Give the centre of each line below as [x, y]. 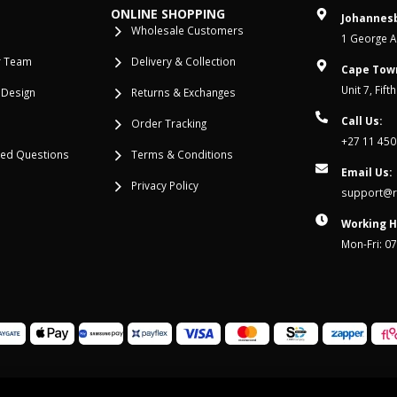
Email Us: [366, 172]
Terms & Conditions [182, 155]
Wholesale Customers [187, 31]
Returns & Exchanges [183, 93]
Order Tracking [168, 124]
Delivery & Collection [183, 62]
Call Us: [361, 121]
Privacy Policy [164, 186]
